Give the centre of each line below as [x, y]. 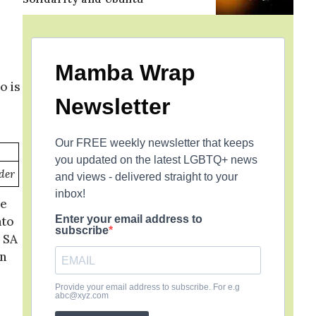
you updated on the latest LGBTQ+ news [156, 160]
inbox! [70, 194]
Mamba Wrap [125, 73]
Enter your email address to [129, 219]
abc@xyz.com [82, 296]
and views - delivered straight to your [146, 177]
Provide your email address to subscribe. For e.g [147, 287]
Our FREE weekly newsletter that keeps [154, 143]
